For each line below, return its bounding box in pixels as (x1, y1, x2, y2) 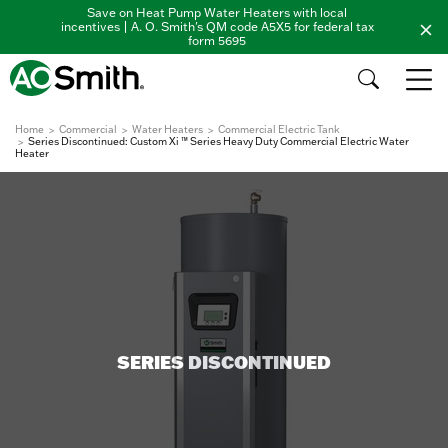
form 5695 (188, 33, 246, 48)
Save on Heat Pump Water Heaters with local (87, 5, 347, 20)
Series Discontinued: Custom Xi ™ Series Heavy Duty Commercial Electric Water (28, 135, 409, 148)
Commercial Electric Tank (218, 123, 340, 136)
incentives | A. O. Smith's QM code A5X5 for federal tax (60, 19, 374, 34)
